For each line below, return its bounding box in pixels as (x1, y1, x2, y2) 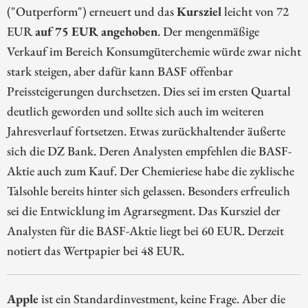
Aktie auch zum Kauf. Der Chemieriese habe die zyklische (7, 162, 294, 179)
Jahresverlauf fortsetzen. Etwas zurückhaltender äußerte (7, 122, 285, 139)
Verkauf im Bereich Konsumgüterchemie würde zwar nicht (7, 42, 301, 59)
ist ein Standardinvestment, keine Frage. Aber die (38, 289, 285, 307)
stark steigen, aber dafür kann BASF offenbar (7, 62, 233, 79)
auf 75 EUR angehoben (35, 22, 157, 39)
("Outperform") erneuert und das (7, 2, 177, 19)
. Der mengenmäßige (157, 22, 259, 39)
